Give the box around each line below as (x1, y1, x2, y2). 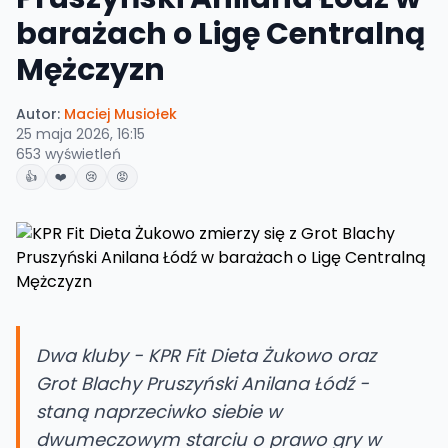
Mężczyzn (16, 49, 165, 91)
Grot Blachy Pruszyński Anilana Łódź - (36, 371, 369, 396)
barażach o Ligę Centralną (16, 13, 425, 55)
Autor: (16, 104, 60, 124)
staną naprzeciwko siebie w (36, 399, 282, 424)
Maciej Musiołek (64, 104, 177, 124)
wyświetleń (41, 144, 121, 164)
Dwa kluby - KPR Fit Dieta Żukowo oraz (36, 343, 376, 368)
